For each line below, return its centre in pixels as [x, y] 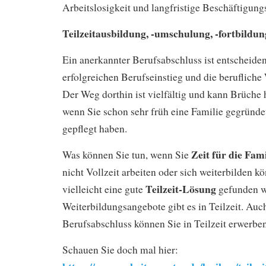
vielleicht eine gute [104, 189]
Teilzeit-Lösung [181, 189]
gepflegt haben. [95, 128]
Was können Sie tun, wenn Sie [127, 154]
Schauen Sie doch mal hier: [120, 249]
